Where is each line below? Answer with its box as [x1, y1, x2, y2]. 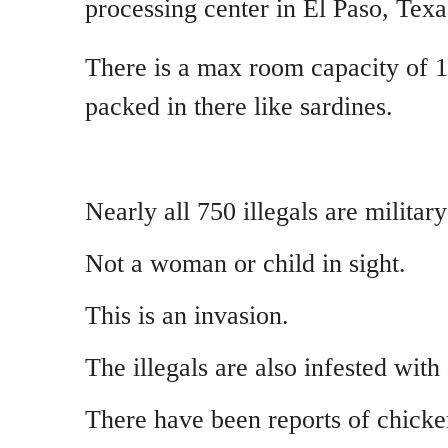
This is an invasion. [85, 301, 289, 330]
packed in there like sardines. [85, 92, 393, 122]
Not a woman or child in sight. [85, 248, 406, 278]
